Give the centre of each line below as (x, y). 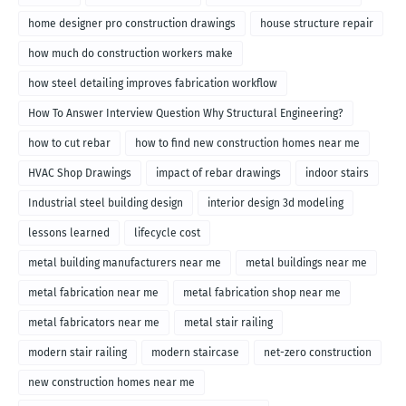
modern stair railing (77, 353)
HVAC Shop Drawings (80, 174)
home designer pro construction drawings (132, 24)
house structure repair (317, 24)
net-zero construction (318, 353)
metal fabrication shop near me (262, 293)
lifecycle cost (167, 233)
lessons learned (69, 233)
